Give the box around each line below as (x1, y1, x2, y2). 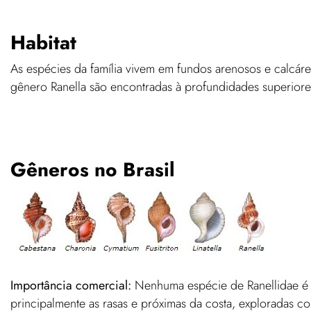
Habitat (10, 28, 76, 57)
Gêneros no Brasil (10, 155, 175, 184)
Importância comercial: (10, 276, 131, 294)
